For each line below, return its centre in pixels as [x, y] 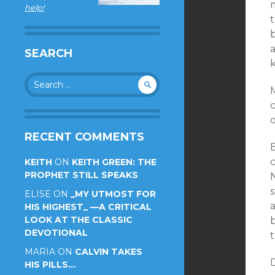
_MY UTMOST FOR [113, 194]
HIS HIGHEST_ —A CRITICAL [88, 207]
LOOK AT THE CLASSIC [79, 220]
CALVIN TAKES [109, 252]
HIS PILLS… [50, 265]
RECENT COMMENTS [84, 137]
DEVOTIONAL [56, 233]
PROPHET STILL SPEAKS [81, 175]
